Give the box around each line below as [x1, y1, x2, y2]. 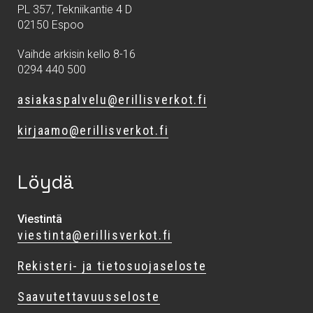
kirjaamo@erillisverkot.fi [17, 122, 169, 138]
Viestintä [17, 212, 62, 226]
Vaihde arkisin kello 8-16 [17, 47, 136, 61]
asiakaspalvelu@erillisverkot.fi [17, 92, 208, 107]
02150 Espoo [17, 17, 84, 31]
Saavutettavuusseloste [17, 289, 160, 304]
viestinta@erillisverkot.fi [17, 227, 172, 242]
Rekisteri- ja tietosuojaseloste [17, 258, 207, 273]
